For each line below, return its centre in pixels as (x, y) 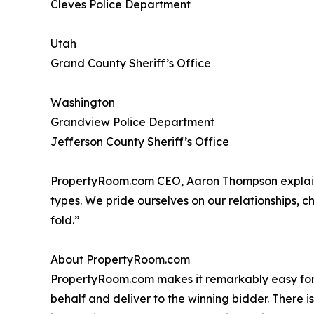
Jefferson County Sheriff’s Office (140, 142)
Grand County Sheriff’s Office (131, 63)
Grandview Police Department (132, 122)
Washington (83, 103)
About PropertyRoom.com (120, 260)
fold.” (65, 220)
